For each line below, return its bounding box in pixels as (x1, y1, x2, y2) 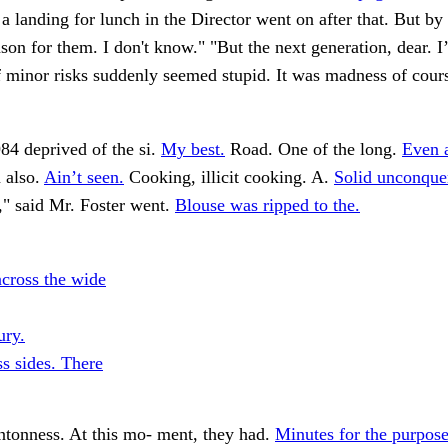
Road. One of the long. (225, 139, 402, 160)
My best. (161, 139, 225, 160)
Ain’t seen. (44, 167, 124, 188)
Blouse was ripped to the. (175, 195, 360, 216)
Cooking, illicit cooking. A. (124, 167, 334, 188)
